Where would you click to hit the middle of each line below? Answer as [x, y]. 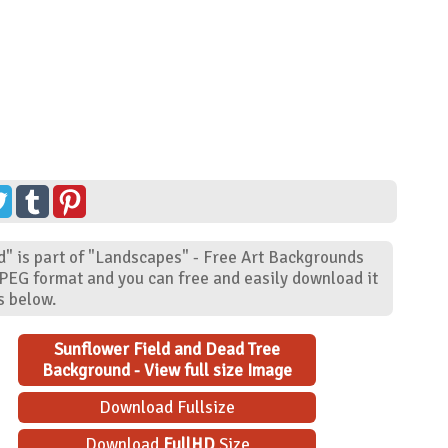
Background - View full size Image [167, 370]
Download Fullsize [167, 407]
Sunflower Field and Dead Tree [167, 349]
